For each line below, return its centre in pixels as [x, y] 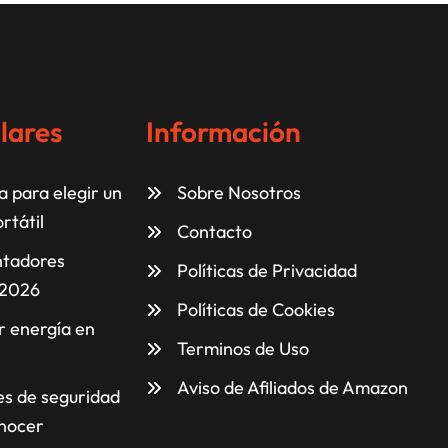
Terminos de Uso [243, 349]
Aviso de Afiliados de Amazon [292, 388]
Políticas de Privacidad [267, 271]
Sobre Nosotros [239, 193]
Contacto [214, 232]
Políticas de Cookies [256, 310]
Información [223, 132]
